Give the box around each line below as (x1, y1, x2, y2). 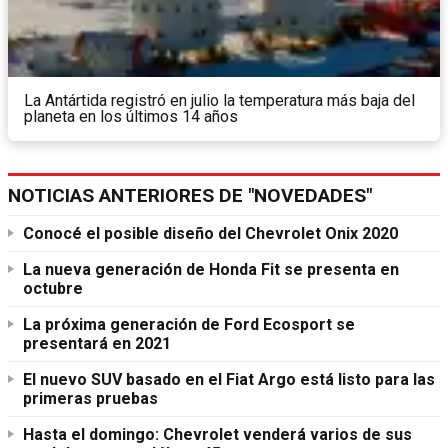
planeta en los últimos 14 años (24, 107, 238, 127)
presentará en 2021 (23, 334, 171, 354)
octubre (23, 279, 83, 299)
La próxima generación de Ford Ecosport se (23, 315, 355, 335)
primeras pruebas (23, 389, 158, 409)
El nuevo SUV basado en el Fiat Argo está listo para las (23, 370, 435, 390)
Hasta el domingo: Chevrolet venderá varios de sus (23, 425, 412, 445)
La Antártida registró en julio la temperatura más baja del (24, 91, 415, 111)
